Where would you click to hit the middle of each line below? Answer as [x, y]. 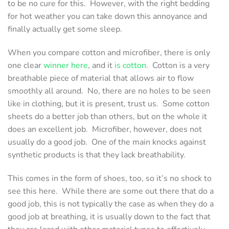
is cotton [130, 65]
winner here [66, 65]
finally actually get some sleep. [66, 29]
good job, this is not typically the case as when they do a [111, 204]
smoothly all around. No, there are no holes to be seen [109, 91]
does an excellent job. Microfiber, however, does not [105, 129]
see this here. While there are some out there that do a [111, 191]
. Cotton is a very [178, 65]
